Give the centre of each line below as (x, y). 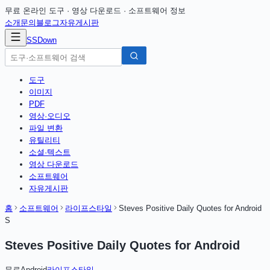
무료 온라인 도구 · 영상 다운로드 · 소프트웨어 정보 (95, 11)
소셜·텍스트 (50, 152)
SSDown (42, 40)
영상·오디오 (50, 116)
